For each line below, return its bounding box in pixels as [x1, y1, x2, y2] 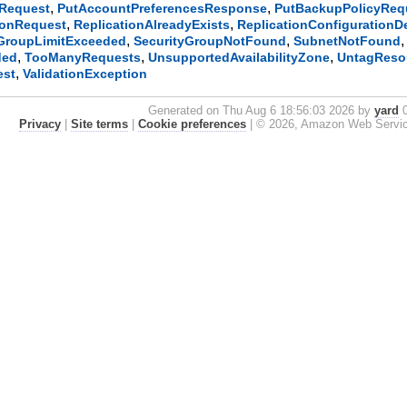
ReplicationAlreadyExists [74, 17, 231, 33]
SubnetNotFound [293, 34, 402, 49]
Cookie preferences [137, 117, 246, 132]
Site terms [70, 117, 128, 132]
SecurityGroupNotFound [134, 34, 287, 49]
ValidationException [23, 66, 148, 82]
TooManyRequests [25, 50, 142, 65]
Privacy [18, 117, 61, 132]
